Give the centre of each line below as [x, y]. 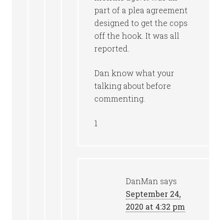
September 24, [153, 194]
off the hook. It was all [137, 36]
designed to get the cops [141, 23]
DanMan [142, 181]
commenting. [120, 98]
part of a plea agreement [141, 10]
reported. [112, 48]
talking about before [133, 86]
